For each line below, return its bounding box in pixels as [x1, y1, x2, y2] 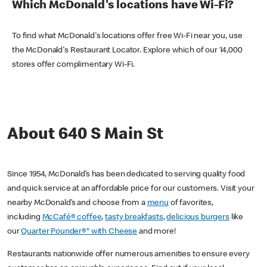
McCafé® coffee [42, 213, 102, 222]
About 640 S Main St [7, 126, 163, 144]
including [7, 213, 42, 222]
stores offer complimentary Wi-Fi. [12, 60, 135, 69]
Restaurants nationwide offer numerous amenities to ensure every [7, 250, 250, 259]
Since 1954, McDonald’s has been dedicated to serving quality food [7, 170, 246, 179]
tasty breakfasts [105, 213, 163, 222]
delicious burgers [166, 213, 229, 222]
